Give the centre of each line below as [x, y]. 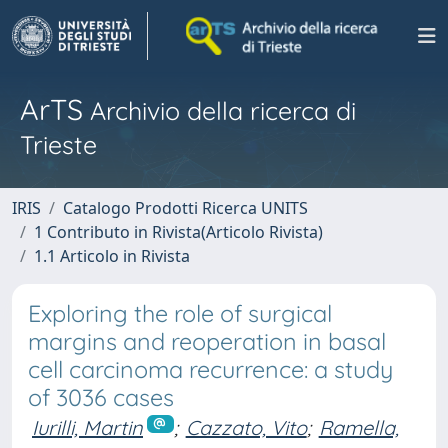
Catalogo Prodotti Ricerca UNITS [185, 208]
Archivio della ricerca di [219, 110]
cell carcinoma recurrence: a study [210, 369]
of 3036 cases [101, 397]
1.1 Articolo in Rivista [112, 256]
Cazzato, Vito [246, 427]
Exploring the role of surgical [180, 313]
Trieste [58, 144]
